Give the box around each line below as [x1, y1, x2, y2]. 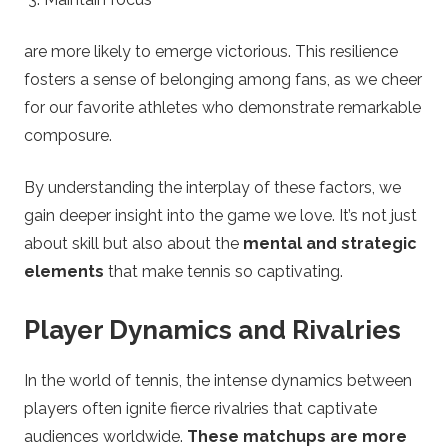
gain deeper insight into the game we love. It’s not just [24, 205, 417, 225]
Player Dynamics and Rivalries [24, 314, 401, 345]
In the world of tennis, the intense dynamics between [24, 371, 412, 391]
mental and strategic [243, 233, 417, 253]
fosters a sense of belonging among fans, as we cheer [24, 69, 422, 89]
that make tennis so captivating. [104, 261, 343, 281]
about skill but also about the [24, 233, 243, 253]
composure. [24, 125, 112, 145]
